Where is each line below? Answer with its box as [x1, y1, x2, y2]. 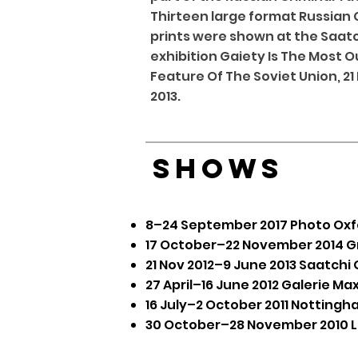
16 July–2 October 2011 [145, 296, 291, 314]
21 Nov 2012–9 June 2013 [145, 256, 299, 274]
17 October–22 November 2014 [145, 236, 346, 254]
